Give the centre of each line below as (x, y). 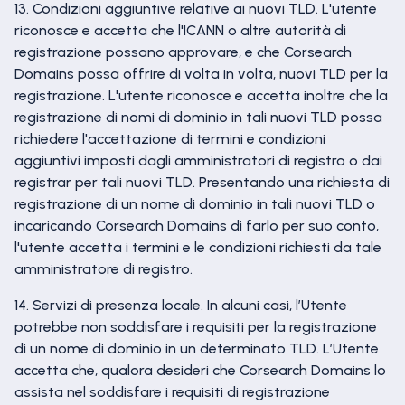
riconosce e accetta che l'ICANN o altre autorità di (180, 30)
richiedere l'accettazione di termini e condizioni (170, 139)
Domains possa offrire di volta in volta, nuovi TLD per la (201, 74)
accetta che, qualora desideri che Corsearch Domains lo (200, 370)
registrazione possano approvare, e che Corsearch (183, 52)
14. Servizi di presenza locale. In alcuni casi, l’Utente (181, 305)
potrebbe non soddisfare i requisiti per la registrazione (196, 327)
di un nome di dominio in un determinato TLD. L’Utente (197, 348)
